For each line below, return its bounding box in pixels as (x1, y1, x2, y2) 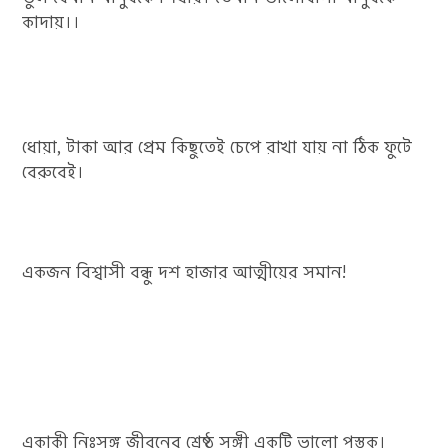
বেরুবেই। (22, 160, 85, 185)
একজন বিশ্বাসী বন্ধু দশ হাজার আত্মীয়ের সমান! (22, 260, 347, 285)
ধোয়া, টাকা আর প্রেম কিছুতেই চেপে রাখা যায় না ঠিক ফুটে (22, 135, 413, 160)
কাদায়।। (22, 10, 81, 35)
